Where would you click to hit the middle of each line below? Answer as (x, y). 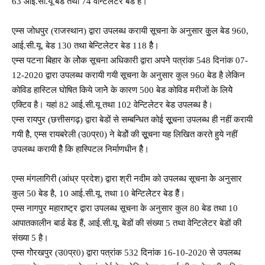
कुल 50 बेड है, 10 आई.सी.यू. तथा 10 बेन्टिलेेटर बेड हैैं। (98, 193)
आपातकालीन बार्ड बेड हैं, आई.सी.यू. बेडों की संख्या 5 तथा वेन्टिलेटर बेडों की (127, 223)
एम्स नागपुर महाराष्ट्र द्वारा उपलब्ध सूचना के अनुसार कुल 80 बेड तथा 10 (125, 208)
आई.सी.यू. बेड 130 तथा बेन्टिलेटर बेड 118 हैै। (85, 45)
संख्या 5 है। (30, 237)
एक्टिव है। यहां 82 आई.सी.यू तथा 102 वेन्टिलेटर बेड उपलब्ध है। (112, 104)
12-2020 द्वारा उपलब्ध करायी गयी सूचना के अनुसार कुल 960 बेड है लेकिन (128, 75)
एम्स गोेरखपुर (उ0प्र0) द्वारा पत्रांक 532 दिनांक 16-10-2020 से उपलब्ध (126, 252)
